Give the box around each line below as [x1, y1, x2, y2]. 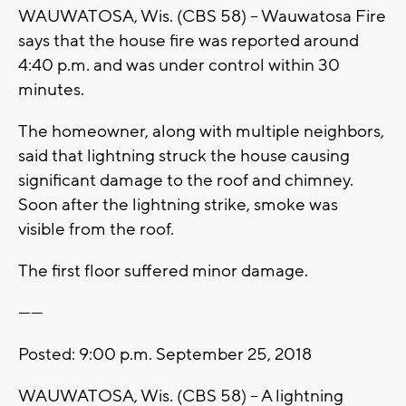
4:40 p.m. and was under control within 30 [18, 53, 340, 76]
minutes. [18, 78, 84, 101]
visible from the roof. [18, 217, 174, 240]
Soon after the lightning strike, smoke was [18, 193, 338, 216]
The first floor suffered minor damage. [18, 259, 308, 282]
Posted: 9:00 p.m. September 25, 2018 [18, 343, 312, 365]
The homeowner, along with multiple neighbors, [18, 120, 384, 142]
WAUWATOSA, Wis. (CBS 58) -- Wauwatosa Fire [18, 5, 386, 27]
